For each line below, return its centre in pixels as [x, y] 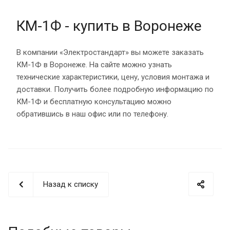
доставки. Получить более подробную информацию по [115, 89]
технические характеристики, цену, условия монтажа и [113, 77]
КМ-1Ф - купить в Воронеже [109, 26]
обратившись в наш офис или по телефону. [92, 114]
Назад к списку [71, 184]
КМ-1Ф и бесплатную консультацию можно [94, 101]
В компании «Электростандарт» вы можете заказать [110, 52]
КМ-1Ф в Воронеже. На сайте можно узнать [94, 64]
